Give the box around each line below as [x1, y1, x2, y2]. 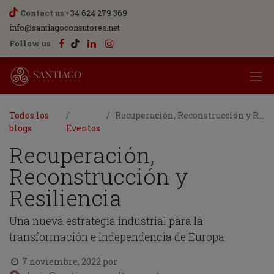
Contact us [20, 8, 65, 18]
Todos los [9, 109, 49, 122]
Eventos [65, 122, 100, 135]
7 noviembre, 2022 [22, 256, 101, 268]
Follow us [9, 38, 50, 48]
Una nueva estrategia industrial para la [9, 214, 203, 229]
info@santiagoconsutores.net [9, 23, 120, 32]
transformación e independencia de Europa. [9, 230, 227, 245]
